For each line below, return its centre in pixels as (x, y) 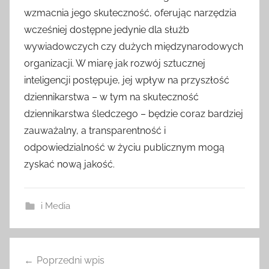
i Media (55, 206)
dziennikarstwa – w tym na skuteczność (111, 97)
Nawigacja (48, 248)
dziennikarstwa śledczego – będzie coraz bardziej (134, 113)
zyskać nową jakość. (69, 164)
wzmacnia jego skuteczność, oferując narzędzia (130, 13)
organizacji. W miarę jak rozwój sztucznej (115, 63)
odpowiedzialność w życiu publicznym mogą (124, 147)
